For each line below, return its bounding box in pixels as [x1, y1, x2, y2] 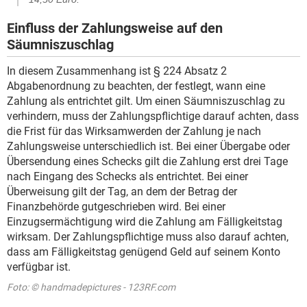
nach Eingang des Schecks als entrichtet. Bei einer [7, 169, 248, 183]
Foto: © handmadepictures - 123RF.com [7, 281, 175, 293]
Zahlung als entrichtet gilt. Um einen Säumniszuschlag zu [7, 94, 285, 108]
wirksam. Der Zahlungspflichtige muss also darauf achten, [7, 230, 288, 243]
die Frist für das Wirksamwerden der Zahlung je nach [7, 124, 261, 138]
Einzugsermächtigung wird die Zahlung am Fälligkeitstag [7, 214, 282, 228]
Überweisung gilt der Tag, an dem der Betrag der [7, 184, 237, 198]
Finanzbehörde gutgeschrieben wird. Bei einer [7, 199, 225, 213]
